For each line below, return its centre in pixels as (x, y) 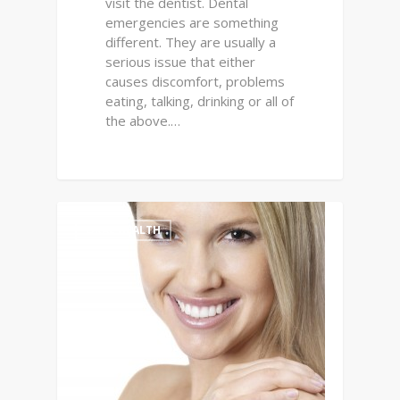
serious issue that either (181, 62)
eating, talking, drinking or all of (200, 101)
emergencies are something (192, 23)
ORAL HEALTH (123, 229)
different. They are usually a (191, 42)
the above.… (143, 121)
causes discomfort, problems (196, 82)
